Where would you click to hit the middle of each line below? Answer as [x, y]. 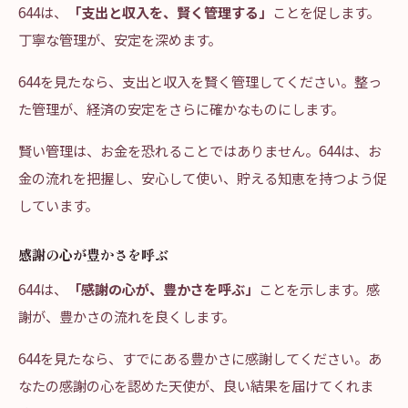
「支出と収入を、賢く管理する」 [170, 12]
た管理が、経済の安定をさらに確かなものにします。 [181, 108]
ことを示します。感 [319, 289]
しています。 [58, 205]
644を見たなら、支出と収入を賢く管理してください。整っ [200, 81]
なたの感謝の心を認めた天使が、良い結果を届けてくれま [196, 385]
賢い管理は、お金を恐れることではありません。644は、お [200, 150]
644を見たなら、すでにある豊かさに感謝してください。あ [200, 358]
